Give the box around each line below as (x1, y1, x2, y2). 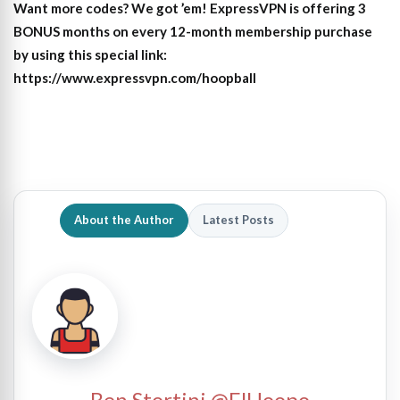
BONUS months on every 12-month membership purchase (13, 22, 372, 39)
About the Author (74, 212, 174, 228)
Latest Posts (203, 212, 274, 228)
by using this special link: (13, 46, 167, 62)
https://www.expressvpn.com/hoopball (13, 69, 256, 86)
